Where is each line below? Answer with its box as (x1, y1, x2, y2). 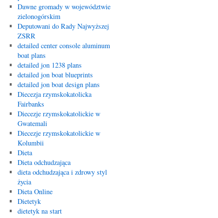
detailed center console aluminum (17, 41, 110, 50)
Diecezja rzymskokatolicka (17, 90, 91, 99)
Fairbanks (17, 99, 44, 109)
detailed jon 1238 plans (17, 60, 82, 70)
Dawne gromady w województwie (17, 2, 110, 11)
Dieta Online (17, 187, 53, 196)
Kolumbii (17, 138, 44, 147)
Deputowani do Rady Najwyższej (17, 21, 109, 31)
